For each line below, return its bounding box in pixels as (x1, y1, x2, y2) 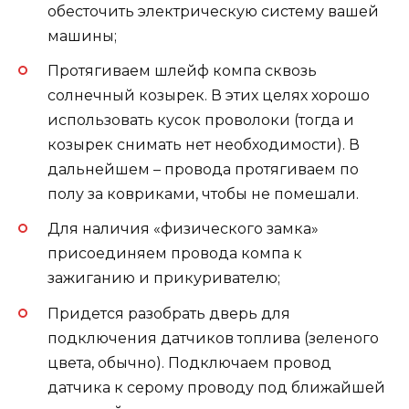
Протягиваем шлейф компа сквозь (47, 62, 317, 80)
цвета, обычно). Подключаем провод (47, 353, 331, 372)
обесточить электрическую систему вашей (47, 3, 379, 21)
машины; (47, 27, 117, 46)
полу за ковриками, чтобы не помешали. (47, 185, 359, 204)
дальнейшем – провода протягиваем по (47, 161, 359, 179)
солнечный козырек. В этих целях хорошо (47, 87, 370, 105)
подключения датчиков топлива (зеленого (47, 329, 379, 347)
